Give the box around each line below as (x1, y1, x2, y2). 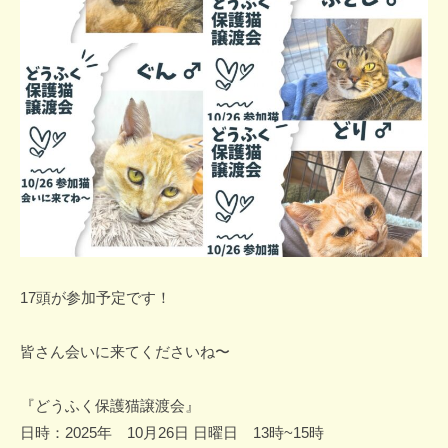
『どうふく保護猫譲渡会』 (20, 397, 200, 415)
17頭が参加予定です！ (20, 289, 171, 307)
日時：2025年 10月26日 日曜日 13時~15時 (20, 424, 324, 442)
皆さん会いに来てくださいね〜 (20, 343, 230, 361)
